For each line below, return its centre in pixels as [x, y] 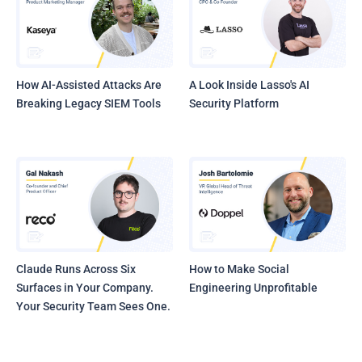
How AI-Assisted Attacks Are [89, 84]
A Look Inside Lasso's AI [250, 84]
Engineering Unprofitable [254, 287]
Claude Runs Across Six [76, 269]
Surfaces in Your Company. [85, 287]
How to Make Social [240, 269]
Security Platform [234, 103]
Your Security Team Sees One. [93, 306]
